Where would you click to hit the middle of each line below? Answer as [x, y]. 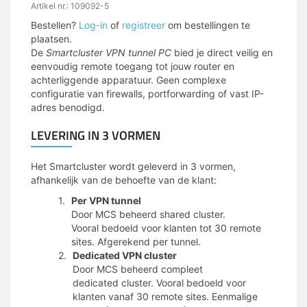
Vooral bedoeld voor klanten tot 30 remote [166, 228]
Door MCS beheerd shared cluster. [148, 214]
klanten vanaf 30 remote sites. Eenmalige [165, 297]
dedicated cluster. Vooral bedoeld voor [159, 283]
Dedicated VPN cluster [125, 256]
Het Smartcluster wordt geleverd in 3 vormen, [133, 167]
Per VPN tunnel [106, 201]
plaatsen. [51, 39]
